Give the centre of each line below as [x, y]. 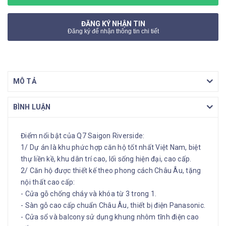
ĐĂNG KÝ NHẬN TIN [113, 23]
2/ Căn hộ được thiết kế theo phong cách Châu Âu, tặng [111, 171]
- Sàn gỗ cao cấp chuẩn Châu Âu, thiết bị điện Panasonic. [113, 206]
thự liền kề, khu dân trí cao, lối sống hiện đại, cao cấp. [106, 159]
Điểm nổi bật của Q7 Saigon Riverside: [83, 136]
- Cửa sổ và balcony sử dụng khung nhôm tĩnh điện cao [110, 217]
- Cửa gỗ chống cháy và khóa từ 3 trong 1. [89, 194]
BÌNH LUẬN [32, 107]
